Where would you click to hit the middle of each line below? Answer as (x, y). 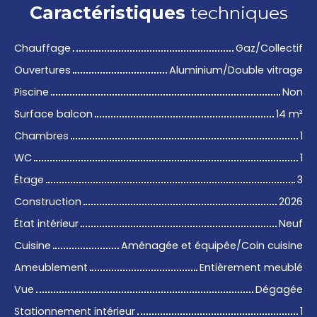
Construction (48, 202)
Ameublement (51, 268)
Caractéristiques (107, 13)
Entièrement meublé (251, 268)
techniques (236, 13)
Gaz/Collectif (269, 48)
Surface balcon (53, 114)
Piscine (31, 92)
